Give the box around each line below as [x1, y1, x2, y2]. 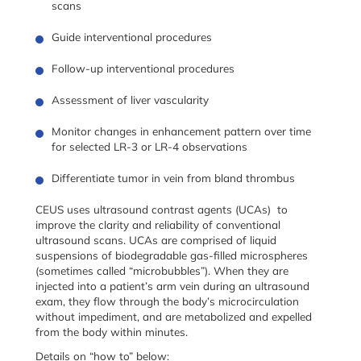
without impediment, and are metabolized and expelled [35, 309, 312, 323]
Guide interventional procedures [52, 30, 212, 44]
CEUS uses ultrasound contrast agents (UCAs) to [35, 202, 288, 216]
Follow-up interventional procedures [52, 61, 234, 75]
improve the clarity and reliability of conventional [35, 218, 280, 231]
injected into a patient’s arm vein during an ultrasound [35, 279, 309, 293]
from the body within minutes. [35, 325, 188, 338]
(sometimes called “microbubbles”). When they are [35, 263, 288, 277]
